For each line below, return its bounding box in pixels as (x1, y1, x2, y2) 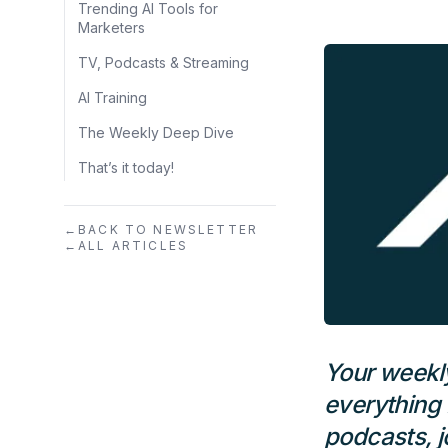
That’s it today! (78, 158, 174, 176)
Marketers (78, 18, 145, 36)
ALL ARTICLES (78, 237, 189, 253)
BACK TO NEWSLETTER (78, 221, 259, 237)
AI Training (78, 88, 147, 106)
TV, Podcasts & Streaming (78, 53, 249, 71)
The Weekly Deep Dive (78, 123, 234, 141)
